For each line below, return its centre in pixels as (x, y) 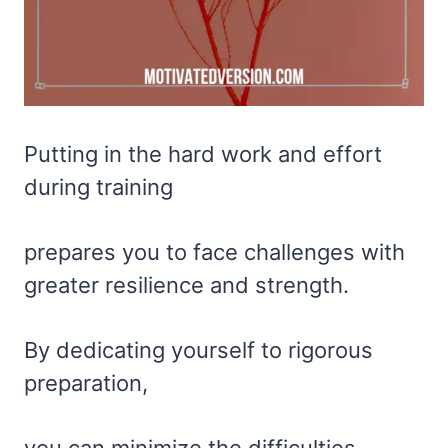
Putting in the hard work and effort (203, 154)
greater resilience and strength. (186, 285)
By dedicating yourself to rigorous (198, 350)
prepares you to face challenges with (214, 252)
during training (98, 187)
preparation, (86, 383)
